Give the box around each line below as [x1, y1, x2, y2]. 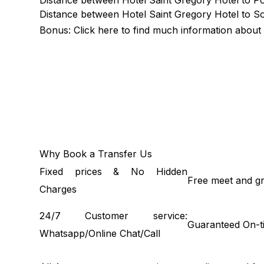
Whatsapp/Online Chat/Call [39, 227, 161, 239]
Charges [39, 183, 77, 195]
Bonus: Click [39, 24, 98, 36]
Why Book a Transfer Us [39, 148, 153, 160]
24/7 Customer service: [39, 210, 187, 222]
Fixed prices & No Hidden [39, 166, 187, 177]
